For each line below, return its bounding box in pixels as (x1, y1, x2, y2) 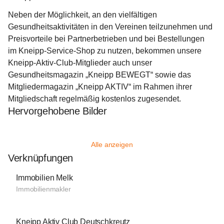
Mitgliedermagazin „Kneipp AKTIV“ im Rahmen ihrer (8, 82, 194, 91)
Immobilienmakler (16, 185, 71, 193)
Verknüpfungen (8, 152, 73, 163)
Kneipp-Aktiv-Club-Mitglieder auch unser (8, 58, 154, 67)
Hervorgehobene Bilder (8, 105, 107, 116)
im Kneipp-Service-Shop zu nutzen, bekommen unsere (8, 46, 203, 55)
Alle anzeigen (91, 140, 133, 148)
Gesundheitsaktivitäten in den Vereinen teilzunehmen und (8, 22, 214, 31)
